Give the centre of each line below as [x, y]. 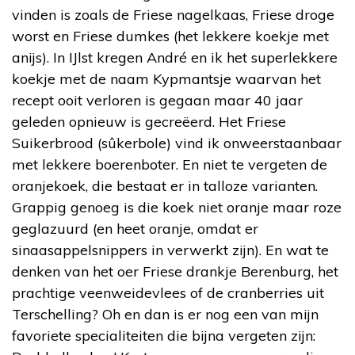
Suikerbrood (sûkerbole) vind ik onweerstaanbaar [177, 143]
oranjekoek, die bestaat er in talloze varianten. [165, 186]
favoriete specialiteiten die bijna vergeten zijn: [164, 336]
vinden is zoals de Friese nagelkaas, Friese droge [173, 15]
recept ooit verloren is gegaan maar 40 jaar [157, 100]
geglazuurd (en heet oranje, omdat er [135, 229]
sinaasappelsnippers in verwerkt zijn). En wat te [170, 250]
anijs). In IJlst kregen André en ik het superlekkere [175, 57]
